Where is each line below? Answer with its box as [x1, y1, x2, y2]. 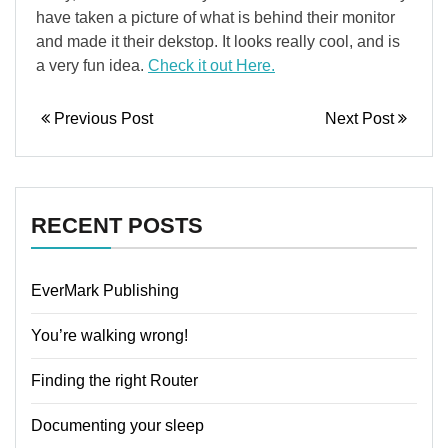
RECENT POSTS [31, 213, 203, 238]
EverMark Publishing [31, 282, 179, 299]
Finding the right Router [31, 372, 198, 389]
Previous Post [50, 110, 153, 127]
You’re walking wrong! [31, 327, 188, 344]
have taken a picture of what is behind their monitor [36, 9, 395, 26]
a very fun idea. [36, 57, 148, 74]
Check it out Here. [148, 57, 275, 74]
